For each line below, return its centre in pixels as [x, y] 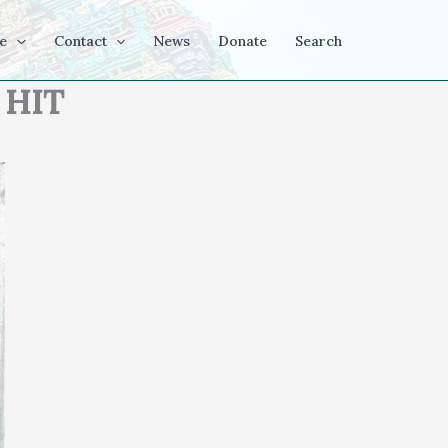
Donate [242, 41]
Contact [80, 41]
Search [318, 41]
